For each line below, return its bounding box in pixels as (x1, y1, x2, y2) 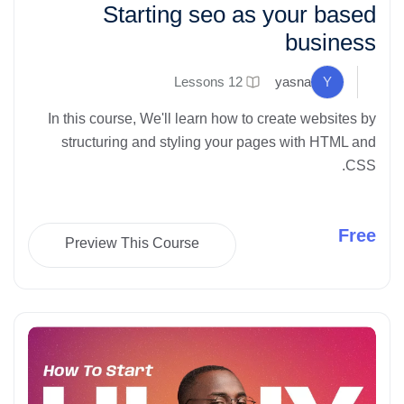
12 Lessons (228, 74, 243, 90)
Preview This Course (65, 235, 199, 252)
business (285, 29, 376, 57)
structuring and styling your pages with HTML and (61, 134, 376, 151)
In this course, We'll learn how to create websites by (48, 111, 376, 127)
